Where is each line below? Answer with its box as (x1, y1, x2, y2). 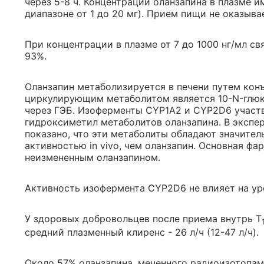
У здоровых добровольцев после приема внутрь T (25, 212, 262, 225)
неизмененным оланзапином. (25, 151, 160, 163)
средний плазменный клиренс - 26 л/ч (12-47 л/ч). (25, 226, 259, 239)
